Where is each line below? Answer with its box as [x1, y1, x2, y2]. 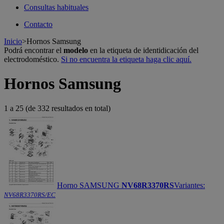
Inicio [4, 37, 22, 45]
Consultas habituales [24, 3, 88, 11]
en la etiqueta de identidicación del [88, 46, 198, 54]
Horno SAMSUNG [57, 180, 121, 189]
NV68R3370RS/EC [4, 190, 55, 198]
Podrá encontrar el [4, 46, 63, 54]
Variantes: [174, 180, 205, 189]
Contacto [24, 20, 52, 28]
